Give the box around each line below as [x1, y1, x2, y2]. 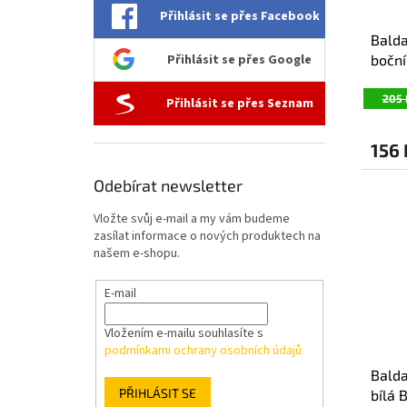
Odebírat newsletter [94, 175, 243, 196]
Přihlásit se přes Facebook [159, 7, 320, 26]
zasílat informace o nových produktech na [94, 227, 321, 246]
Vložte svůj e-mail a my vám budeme [94, 210, 290, 229]
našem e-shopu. [94, 244, 180, 263]
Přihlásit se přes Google [167, 51, 312, 70]
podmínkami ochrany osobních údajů [104, 342, 302, 361]
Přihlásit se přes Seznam [165, 94, 313, 114]
